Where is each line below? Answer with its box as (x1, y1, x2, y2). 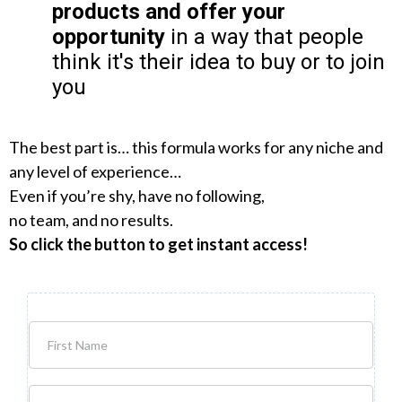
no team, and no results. (9, 210, 173, 230)
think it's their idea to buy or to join (52, 49, 385, 74)
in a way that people (165, 24, 363, 49)
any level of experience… (9, 162, 181, 181)
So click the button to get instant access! (9, 234, 308, 254)
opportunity (52, 24, 165, 49)
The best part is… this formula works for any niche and (9, 137, 383, 157)
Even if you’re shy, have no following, (9, 186, 265, 205)
